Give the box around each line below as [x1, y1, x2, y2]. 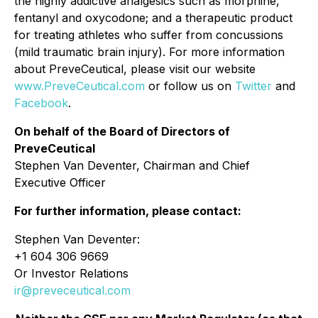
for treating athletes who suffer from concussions [14, 28, 283, 42]
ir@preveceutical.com [14, 283, 131, 297]
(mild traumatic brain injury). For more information [14, 45, 285, 59]
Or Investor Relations [14, 266, 132, 280]
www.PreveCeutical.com [14, 79, 145, 93]
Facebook [14, 96, 68, 110]
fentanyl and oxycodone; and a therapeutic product [14, 11, 292, 25]
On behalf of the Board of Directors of [14, 124, 230, 138]
